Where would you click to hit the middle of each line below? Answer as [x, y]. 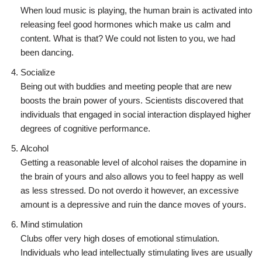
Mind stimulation [51, 224]
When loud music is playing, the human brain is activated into [136, 10]
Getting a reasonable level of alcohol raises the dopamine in [133, 162]
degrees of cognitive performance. [85, 128]
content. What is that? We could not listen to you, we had [128, 38]
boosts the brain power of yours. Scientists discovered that [132, 100]
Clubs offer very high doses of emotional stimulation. [120, 238]
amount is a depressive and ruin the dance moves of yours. [133, 204]
